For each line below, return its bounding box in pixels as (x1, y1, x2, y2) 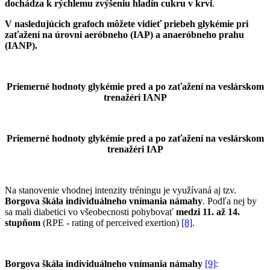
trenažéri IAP (107, 144, 163, 155)
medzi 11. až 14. (176, 207, 240, 218)
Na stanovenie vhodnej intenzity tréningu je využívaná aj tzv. (5, 185, 236, 196)
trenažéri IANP (103, 92, 167, 103)
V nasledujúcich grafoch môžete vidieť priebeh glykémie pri (5, 19, 248, 30)
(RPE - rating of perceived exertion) (40, 218, 181, 228)
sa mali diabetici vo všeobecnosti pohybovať (5, 207, 176, 218)
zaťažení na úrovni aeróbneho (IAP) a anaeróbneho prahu (5, 30, 244, 40)
